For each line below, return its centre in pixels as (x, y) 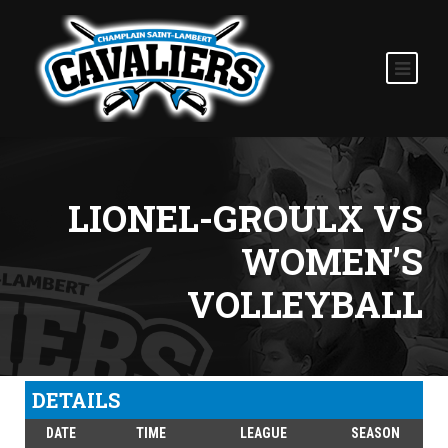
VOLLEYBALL (305, 304)
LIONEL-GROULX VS (245, 218)
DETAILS (76, 400)
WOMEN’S (332, 261)
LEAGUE (263, 433)
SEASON (375, 433)
